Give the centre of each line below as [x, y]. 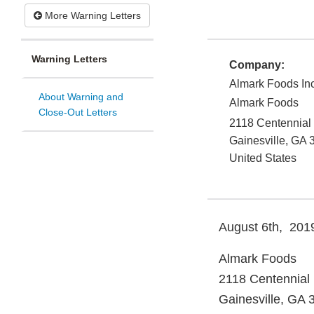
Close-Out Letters [78, 112]
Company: [257, 65]
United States [263, 158]
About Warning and [81, 97]
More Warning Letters [91, 16]
